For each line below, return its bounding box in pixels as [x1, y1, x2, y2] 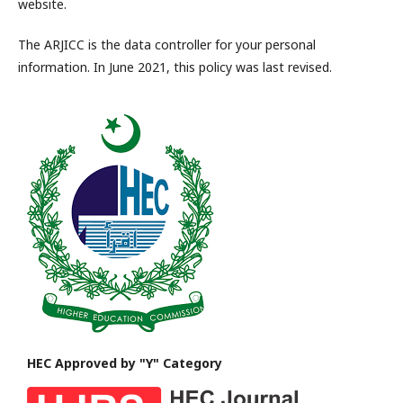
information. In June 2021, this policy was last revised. [18, 58, 332, 76]
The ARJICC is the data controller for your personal [18, 36, 316, 53]
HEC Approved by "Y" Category [27, 354, 226, 372]
